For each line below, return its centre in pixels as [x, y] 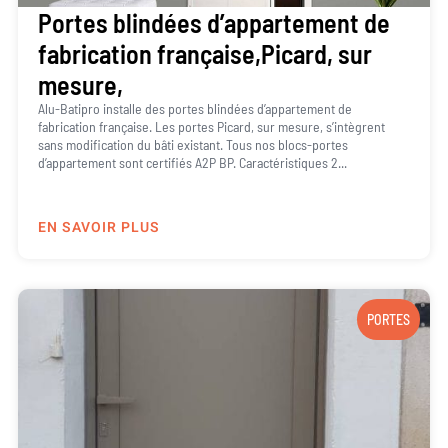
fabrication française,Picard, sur [204, 53]
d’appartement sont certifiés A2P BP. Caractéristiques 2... [192, 162]
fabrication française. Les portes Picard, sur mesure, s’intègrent [211, 126]
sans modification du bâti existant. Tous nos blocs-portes [192, 144]
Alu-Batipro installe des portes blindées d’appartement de [194, 108]
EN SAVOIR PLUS [98, 228]
